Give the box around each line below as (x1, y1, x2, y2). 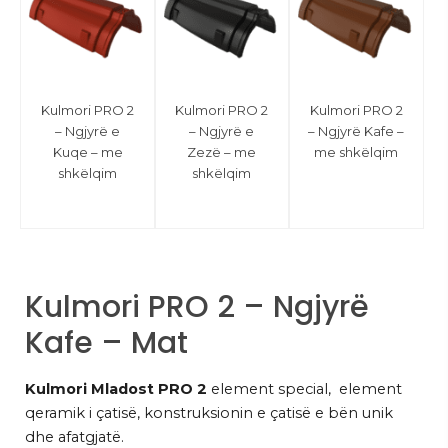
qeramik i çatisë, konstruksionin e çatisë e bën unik (25, 403, 393, 422)
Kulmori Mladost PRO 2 (25, 379, 207, 398)
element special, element (207, 379, 402, 398)
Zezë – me (187, 143, 257, 160)
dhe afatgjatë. (25, 427, 124, 446)
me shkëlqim (314, 143, 399, 160)
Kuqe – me (52, 143, 123, 160)
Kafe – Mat (25, 321, 188, 364)
